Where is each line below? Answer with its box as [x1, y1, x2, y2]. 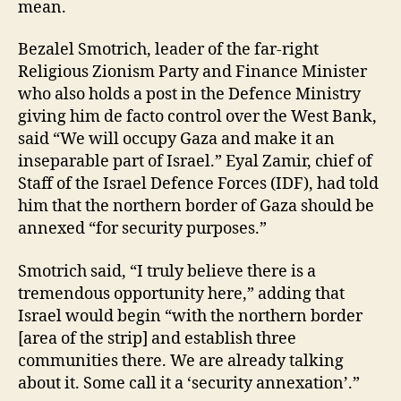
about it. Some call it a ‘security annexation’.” [18, 372, 360, 394]
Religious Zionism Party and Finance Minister [18, 62, 367, 83]
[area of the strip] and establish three [18, 328, 296, 349]
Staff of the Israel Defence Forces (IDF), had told [18, 174, 379, 195]
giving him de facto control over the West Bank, [18, 107, 377, 128]
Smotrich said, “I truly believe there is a [18, 260, 316, 282]
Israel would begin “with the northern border [18, 305, 363, 327]
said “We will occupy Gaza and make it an [18, 129, 335, 150]
